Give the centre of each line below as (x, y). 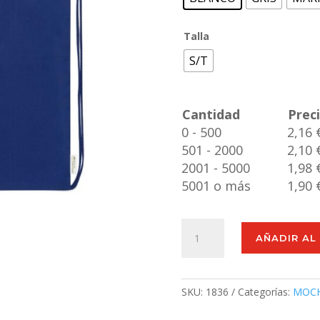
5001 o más (216, 185)
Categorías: (265, 292)
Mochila (199, 226)
